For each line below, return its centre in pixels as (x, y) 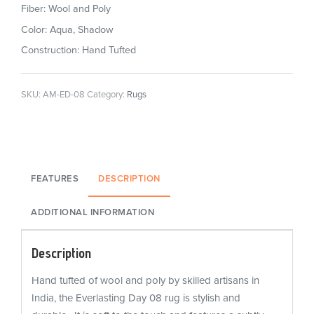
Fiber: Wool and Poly (66, 9)
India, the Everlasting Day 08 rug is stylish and (136, 298)
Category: (107, 95)
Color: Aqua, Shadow (67, 29)
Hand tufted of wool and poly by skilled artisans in (145, 281)
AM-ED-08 (64, 95)
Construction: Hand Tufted (78, 50)
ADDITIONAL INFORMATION (93, 213)
